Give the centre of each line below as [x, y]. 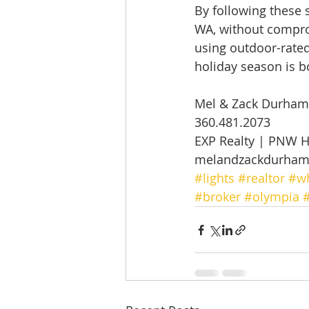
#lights [215, 178]
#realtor [261, 178]
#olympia [272, 197]
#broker [218, 197]
